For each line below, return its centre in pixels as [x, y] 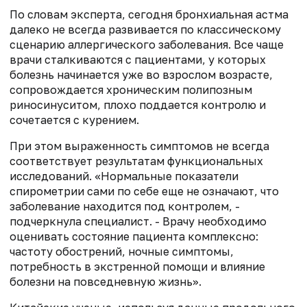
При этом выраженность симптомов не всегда [139, 146]
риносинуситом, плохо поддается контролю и [138, 105]
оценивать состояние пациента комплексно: [134, 236]
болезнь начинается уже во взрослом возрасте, [141, 74]
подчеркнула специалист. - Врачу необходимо [138, 221]
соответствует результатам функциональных [136, 161]
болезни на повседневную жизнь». [106, 281]
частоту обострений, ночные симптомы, [122, 251]
